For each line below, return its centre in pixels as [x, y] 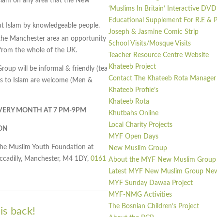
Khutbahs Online [133, 114]
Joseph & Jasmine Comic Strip [154, 32]
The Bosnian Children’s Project [154, 207]
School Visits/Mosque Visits [150, 44]
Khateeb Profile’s [133, 90]
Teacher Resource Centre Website [159, 55]
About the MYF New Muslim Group [162, 160]
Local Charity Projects [140, 125]
